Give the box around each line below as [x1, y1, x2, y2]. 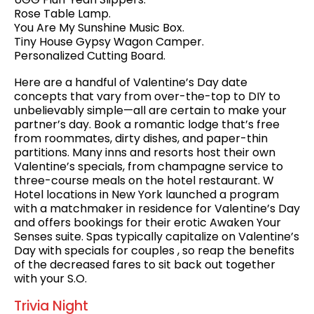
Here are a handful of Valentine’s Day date [14, 74, 247, 91]
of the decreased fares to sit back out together [14, 257, 275, 273]
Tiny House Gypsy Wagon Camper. [14, 34, 204, 50]
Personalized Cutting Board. [14, 48, 165, 64]
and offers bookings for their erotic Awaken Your [14, 214, 281, 231]
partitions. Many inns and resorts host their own [14, 144, 275, 161]
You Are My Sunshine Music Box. [14, 20, 184, 36]
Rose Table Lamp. [14, 6, 111, 22]
